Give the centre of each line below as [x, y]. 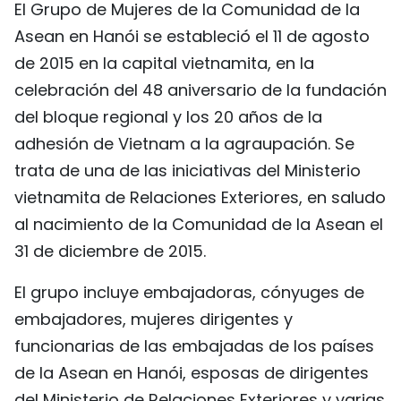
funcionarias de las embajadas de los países [194, 346]
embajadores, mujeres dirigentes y [154, 319]
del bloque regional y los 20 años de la [168, 117]
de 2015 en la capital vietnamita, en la [164, 63]
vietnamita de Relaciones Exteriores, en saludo [200, 197]
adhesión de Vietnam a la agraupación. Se [184, 144]
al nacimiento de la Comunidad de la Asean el [199, 224]
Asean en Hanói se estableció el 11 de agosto [192, 36]
